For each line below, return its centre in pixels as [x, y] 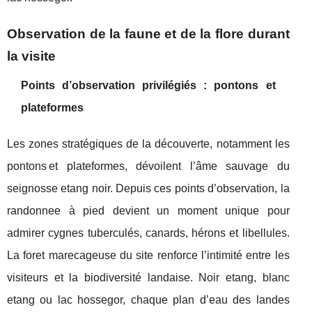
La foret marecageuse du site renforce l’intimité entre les [148, 255]
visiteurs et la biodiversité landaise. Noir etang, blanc [148, 278]
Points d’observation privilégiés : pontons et [148, 85]
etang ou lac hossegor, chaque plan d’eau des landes [148, 300]
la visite [31, 56]
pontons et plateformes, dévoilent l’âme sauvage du [148, 166]
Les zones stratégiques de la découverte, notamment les [148, 144]
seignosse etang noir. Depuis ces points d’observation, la [148, 188]
